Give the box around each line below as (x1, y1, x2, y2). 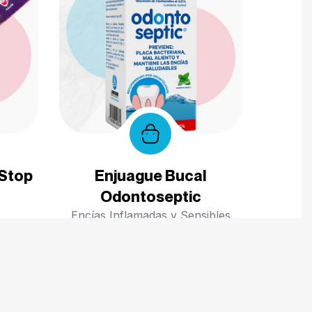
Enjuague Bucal (95, 166, 207, 185)
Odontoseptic (100, 187, 201, 205)
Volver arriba (173, 240, 246, 255)
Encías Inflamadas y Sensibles (70, 208, 231, 222)
